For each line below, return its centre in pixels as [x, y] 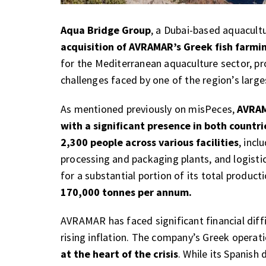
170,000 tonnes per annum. [126, 192]
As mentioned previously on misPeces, [149, 109]
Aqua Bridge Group [106, 30]
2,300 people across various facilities [150, 142]
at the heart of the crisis [119, 254]
